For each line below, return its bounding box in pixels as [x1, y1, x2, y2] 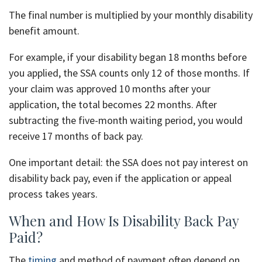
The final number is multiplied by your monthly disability [9, 8, 253, 22]
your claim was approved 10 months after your [9, 81, 211, 95]
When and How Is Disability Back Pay [9, 211, 239, 230]
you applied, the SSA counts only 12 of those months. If [9, 65, 250, 80]
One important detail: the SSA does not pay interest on [9, 155, 248, 169]
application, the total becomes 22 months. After [9, 97, 217, 111]
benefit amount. [9, 23, 80, 37]
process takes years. [9, 187, 98, 201]
